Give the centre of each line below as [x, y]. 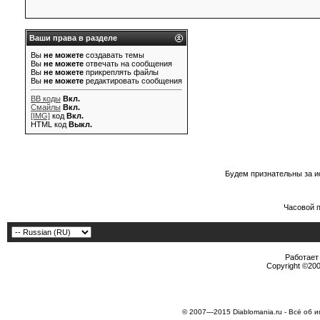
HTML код [50, 124]
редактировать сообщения [133, 81]
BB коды [46, 99]
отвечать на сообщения [128, 64]
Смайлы [46, 107]
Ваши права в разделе [73, 38]
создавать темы [114, 55]
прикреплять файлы [121, 72]
